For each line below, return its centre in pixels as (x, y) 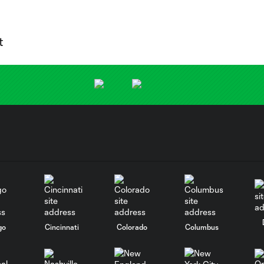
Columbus (202, 227)
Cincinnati (62, 227)
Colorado (132, 227)
